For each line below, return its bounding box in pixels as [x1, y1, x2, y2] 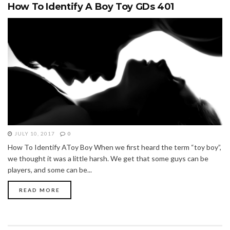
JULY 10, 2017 [13, 130, 55, 137]
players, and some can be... [8, 165, 92, 174]
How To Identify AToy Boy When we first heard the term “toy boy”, [8, 142, 221, 151]
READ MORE [19, 186, 60, 193]
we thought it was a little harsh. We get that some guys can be [8, 154, 208, 163]
